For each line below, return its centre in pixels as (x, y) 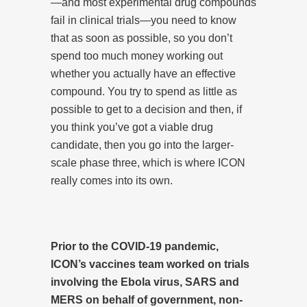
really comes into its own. (112, 180)
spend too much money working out (137, 56)
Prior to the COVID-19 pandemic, (135, 246)
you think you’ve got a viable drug (132, 127)
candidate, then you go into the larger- (142, 145)
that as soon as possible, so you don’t (142, 38)
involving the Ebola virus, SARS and (145, 282)
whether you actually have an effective (143, 73)
